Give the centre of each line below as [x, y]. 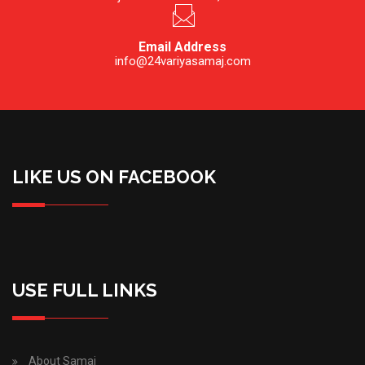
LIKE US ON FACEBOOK [114, 177]
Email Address [182, 47]
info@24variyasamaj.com [182, 61]
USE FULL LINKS [85, 290]
